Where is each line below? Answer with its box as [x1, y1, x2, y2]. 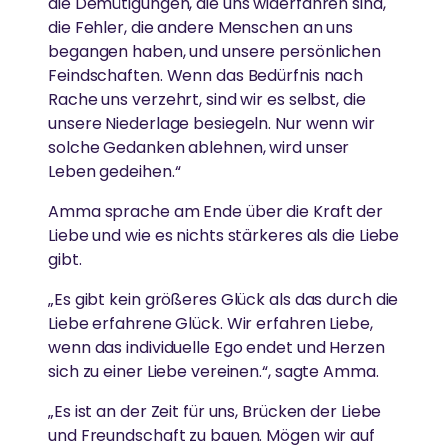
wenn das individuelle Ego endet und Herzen [48, 336, 385, 360]
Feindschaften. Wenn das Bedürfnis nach [48, 64, 364, 88]
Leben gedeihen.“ [48, 160, 181, 184]
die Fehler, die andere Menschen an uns [48, 16, 354, 40]
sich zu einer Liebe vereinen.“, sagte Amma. [48, 360, 379, 384]
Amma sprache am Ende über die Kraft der [48, 200, 384, 224]
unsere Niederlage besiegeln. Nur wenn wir [48, 112, 375, 136]
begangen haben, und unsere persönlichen [48, 40, 382, 64]
